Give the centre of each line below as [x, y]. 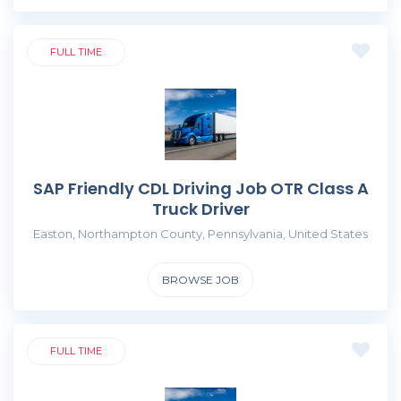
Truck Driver [200, 209]
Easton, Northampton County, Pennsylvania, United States [200, 233]
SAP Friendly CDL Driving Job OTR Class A [200, 188]
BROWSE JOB [200, 279]
